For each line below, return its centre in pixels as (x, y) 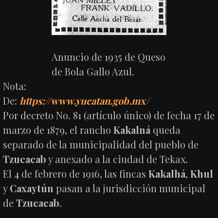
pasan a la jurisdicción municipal (130, 188)
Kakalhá (167, 173)
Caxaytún (32, 188)
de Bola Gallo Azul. (93, 71)
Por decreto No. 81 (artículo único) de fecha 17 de (109, 115)
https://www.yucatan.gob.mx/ (84, 100)
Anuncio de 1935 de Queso (108, 56)
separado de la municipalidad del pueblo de (101, 144)
